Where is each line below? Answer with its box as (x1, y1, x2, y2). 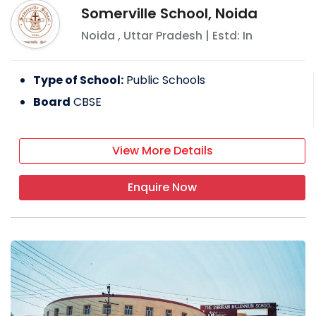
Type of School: (33, 71, 123, 88)
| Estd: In (202, 27, 253, 44)
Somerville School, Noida (81, 3, 257, 23)
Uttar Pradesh (123, 27, 202, 44)
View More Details (111, 142, 213, 159)
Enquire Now (128, 178, 197, 195)
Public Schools (126, 71, 205, 88)
